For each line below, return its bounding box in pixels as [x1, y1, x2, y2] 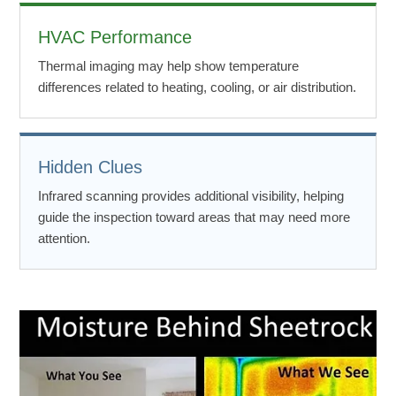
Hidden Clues [38, 156, 142, 177]
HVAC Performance [38, 27, 192, 47]
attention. [38, 230, 90, 246]
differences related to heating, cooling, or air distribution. [38, 79, 356, 95]
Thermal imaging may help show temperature [38, 57, 299, 73]
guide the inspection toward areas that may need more [38, 209, 350, 225]
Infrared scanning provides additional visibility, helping [38, 187, 344, 203]
